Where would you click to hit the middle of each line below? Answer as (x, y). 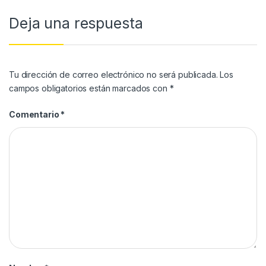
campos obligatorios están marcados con (89, 88)
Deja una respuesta (76, 23)
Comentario (35, 114)
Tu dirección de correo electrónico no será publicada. (113, 74)
